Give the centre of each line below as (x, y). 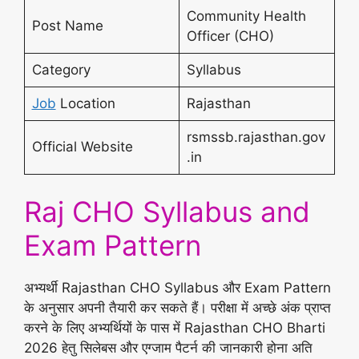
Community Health (246, 16)
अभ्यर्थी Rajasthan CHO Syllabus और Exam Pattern (177, 288)
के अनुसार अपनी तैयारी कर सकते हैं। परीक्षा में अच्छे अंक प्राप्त (177, 308)
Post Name (67, 25)
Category (63, 69)
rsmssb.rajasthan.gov (256, 137)
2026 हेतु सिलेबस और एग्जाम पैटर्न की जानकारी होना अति (168, 348)
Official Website (82, 146)
